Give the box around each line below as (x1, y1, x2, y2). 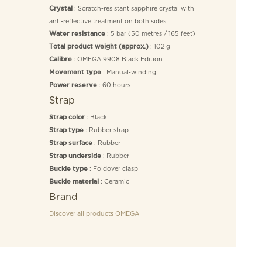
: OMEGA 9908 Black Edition (71, 55, 163, 63)
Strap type (49, 127, 84, 134)
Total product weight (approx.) (49, 43, 149, 50)
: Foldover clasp (87, 165, 138, 173)
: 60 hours (96, 81, 130, 88)
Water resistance (49, 30, 105, 37)
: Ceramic (98, 178, 129, 185)
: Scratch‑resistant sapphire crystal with (72, 4, 194, 12)
